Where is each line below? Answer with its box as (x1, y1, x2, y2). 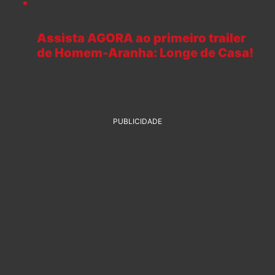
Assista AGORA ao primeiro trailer (37, 31, 246, 46)
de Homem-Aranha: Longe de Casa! (37, 45, 254, 61)
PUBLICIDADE (113, 117, 162, 126)
